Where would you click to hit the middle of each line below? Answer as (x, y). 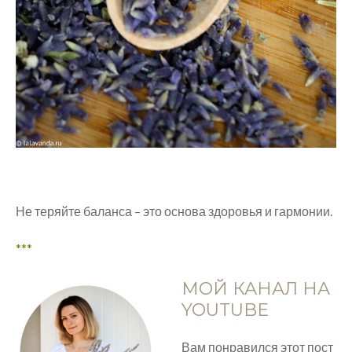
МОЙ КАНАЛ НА (256, 289)
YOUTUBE (225, 310)
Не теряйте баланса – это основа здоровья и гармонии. (174, 211)
